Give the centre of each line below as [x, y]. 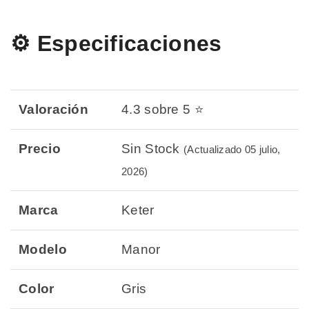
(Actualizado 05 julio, [232, 149]
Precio [40, 148]
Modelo [43, 249]
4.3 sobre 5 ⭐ [163, 109]
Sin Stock [152, 148]
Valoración [53, 109]
